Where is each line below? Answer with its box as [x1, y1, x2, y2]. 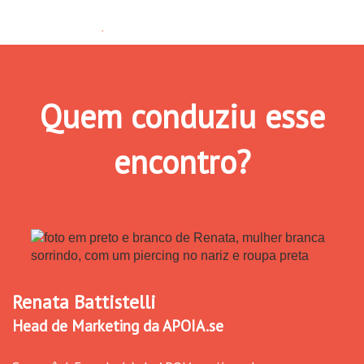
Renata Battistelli [12, 289, 156, 314]
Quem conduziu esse [39, 94, 325, 137]
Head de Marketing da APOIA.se [12, 315, 223, 336]
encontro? [114, 140, 250, 183]
